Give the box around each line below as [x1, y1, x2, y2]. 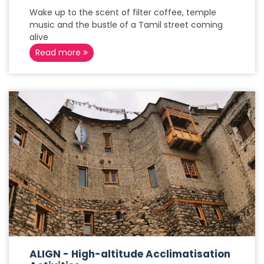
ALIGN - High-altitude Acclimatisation [29, 247, 230, 261]
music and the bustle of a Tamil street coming [29, 19, 223, 31]
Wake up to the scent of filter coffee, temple [29, 6, 216, 18]
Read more [35, 47, 83, 58]
